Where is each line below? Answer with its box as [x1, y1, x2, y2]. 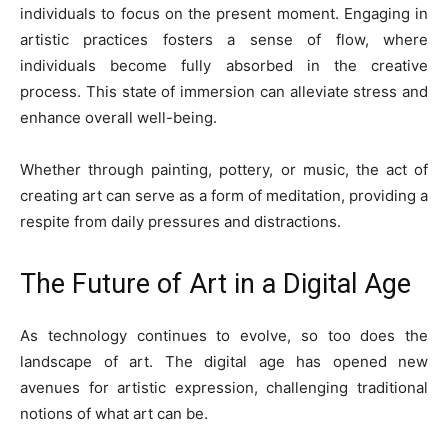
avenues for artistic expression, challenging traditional [20, 378, 428, 398]
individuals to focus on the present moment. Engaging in [20, 4, 428, 24]
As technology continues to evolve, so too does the [20, 326, 428, 346]
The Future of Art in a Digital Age [20, 268, 411, 301]
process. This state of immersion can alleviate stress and [20, 82, 428, 102]
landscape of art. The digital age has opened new [20, 352, 428, 372]
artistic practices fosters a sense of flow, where [20, 30, 428, 50]
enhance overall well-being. [20, 108, 217, 128]
